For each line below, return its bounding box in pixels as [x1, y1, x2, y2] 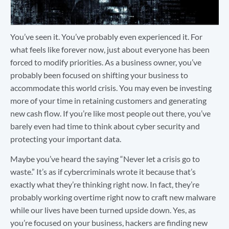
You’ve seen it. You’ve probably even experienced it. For [10, 31, 202, 41]
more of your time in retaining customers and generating [10, 95, 207, 105]
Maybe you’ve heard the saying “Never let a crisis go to [10, 154, 200, 164]
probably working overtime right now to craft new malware [10, 192, 216, 202]
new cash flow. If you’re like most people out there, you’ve [10, 108, 211, 118]
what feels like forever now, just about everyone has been [10, 44, 210, 54]
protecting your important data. [10, 133, 121, 144]
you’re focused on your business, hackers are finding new [10, 218, 208, 228]
